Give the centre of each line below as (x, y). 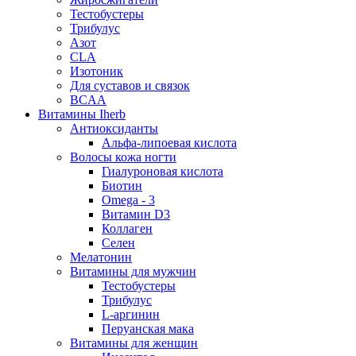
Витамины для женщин (134, 343)
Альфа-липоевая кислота (169, 143)
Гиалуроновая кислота (163, 172)
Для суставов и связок (130, 86)
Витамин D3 (136, 215)
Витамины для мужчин (133, 272)
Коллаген (127, 229)
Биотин (122, 186)
